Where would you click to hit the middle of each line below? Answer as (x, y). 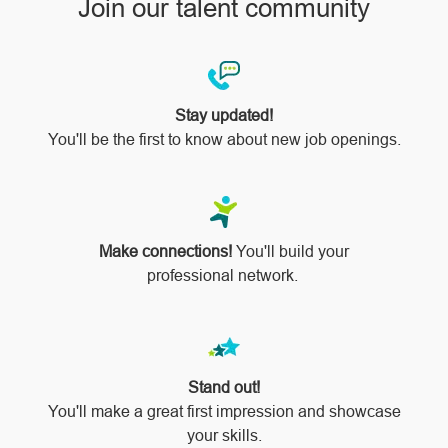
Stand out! (224, 388)
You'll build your (290, 252)
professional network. (224, 276)
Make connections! (165, 252)
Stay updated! (224, 116)
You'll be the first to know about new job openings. (224, 140)
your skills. (224, 436)
